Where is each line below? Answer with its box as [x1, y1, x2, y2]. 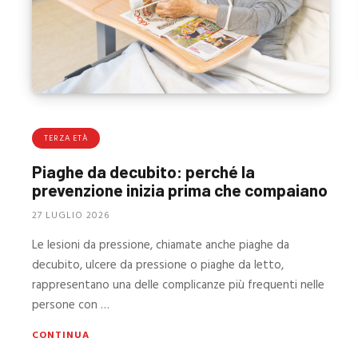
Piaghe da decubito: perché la [32, 161, 256, 182]
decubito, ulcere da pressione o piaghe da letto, [32, 255, 284, 275]
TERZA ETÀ [44, 132, 89, 145]
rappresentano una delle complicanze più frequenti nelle [32, 275, 325, 295]
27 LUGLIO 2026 [32, 207, 110, 224]
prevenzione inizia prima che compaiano [32, 180, 328, 201]
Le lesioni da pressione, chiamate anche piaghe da [32, 235, 290, 255]
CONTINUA [32, 327, 90, 344]
